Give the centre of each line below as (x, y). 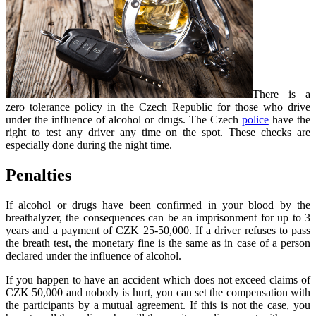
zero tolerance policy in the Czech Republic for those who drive (158, 107)
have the (290, 120)
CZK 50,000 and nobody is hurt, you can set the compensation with (158, 292)
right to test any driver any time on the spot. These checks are (158, 133)
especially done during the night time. (89, 145)
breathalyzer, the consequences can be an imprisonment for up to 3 (158, 218)
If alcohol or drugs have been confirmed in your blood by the (158, 205)
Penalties (38, 175)
